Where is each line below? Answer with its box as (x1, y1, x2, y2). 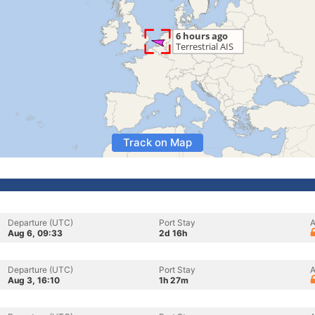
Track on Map (123, 136, 192, 149)
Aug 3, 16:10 (8, 275, 60, 285)
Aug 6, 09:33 (8, 228, 63, 238)
